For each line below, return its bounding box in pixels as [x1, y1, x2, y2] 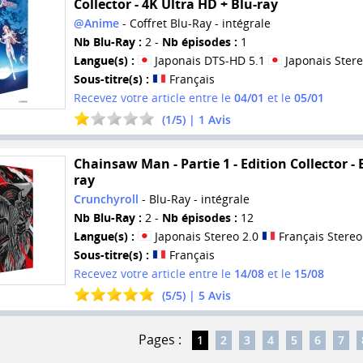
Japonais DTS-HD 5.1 [151, 53, 268, 69]
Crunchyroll [73, 191, 139, 207]
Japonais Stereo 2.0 [151, 228, 262, 245]
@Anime [73, 15, 119, 32]
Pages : [138, 330, 181, 348]
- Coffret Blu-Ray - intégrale [118, 15, 271, 32]
